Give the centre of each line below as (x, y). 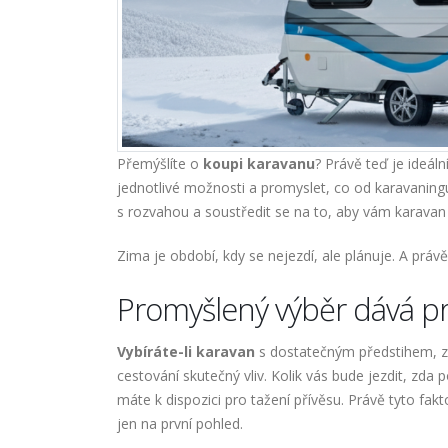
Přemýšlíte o (160, 164)
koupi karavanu (259, 164)
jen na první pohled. (180, 424)
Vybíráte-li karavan (186, 352)
